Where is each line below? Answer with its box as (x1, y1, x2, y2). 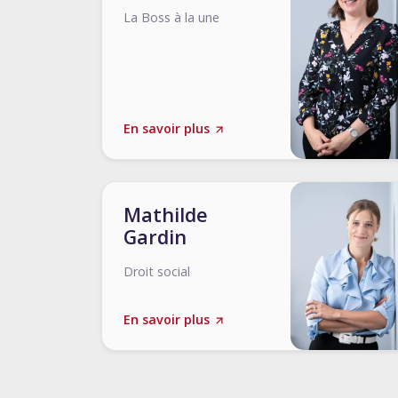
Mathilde (123, 202, 208, 227)
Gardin (123, 224, 187, 250)
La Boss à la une (123, 9, 219, 26)
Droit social (123, 263, 190, 280)
